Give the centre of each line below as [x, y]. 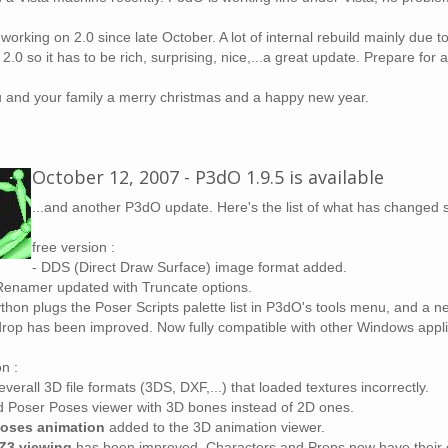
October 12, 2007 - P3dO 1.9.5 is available [208, 177]
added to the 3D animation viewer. [215, 427]
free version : [73, 247]
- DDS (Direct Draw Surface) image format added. [189, 267]
